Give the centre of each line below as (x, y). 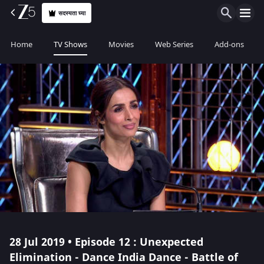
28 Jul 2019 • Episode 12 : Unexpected (106, 242)
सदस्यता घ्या (72, 13)
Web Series (174, 44)
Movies (121, 44)
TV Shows (70, 44)
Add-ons (229, 44)
